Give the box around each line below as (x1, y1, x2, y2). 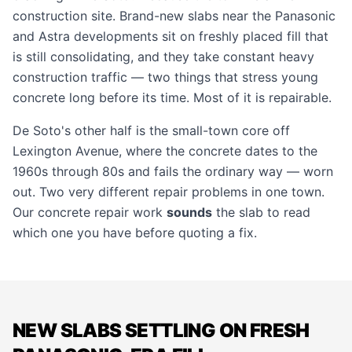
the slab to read (212, 204, 310, 220)
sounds (167, 204, 212, 220)
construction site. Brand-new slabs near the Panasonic (13, 8, 335, 24)
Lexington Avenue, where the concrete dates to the (13, 143, 317, 159)
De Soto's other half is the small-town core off (13, 123, 290, 138)
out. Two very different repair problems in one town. (13, 184, 324, 200)
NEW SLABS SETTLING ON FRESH (13, 319, 310, 342)
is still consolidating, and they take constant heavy (13, 49, 314, 64)
